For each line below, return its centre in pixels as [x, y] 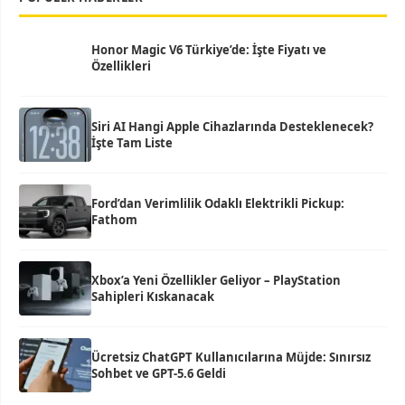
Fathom [114, 220]
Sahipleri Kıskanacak [153, 297]
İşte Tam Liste [132, 143]
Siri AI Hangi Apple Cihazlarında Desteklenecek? [232, 127]
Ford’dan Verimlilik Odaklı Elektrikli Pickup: [218, 204]
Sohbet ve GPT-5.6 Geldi [159, 374]
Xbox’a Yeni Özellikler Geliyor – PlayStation [216, 281]
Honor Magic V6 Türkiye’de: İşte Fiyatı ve [209, 50]
